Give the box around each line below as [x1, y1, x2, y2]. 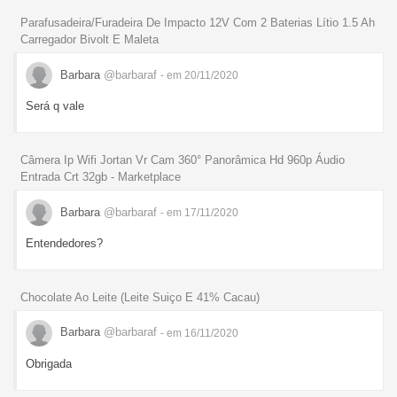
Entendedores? [26, 237, 103, 251]
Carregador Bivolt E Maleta [20, 33, 159, 47]
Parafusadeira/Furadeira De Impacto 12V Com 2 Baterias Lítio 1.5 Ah [20, 16, 375, 30]
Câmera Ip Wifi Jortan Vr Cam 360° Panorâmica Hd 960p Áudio [20, 153, 345, 167]
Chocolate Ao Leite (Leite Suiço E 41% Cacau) [20, 290, 260, 304]
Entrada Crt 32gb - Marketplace [20, 170, 181, 184]
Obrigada [26, 356, 72, 370]
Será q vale [26, 99, 84, 113]
